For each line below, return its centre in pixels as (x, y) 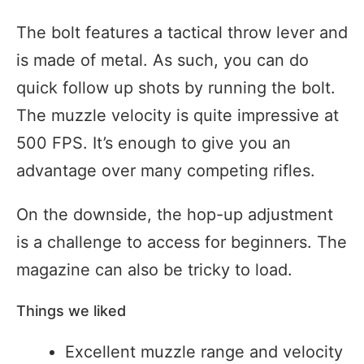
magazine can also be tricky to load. (154, 269)
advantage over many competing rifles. (166, 170)
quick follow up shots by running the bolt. (176, 87)
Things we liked (71, 310)
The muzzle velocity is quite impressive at (178, 115)
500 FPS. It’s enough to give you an (154, 143)
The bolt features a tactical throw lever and (182, 32)
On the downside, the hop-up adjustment (175, 214)
